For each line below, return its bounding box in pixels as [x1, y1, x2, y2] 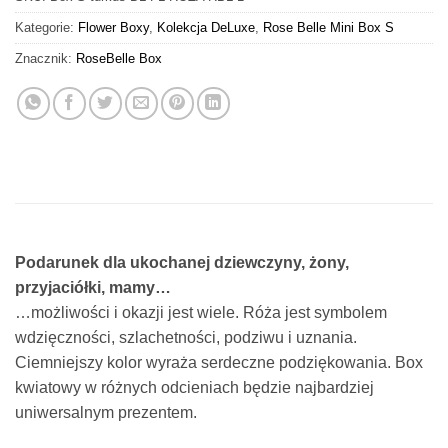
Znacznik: [15, 51, 76, 67]
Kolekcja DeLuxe [157, 20, 255, 36]
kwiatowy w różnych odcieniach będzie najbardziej [15, 378, 374, 396]
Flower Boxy [78, 20, 149, 36]
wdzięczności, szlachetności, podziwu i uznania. [15, 328, 357, 346]
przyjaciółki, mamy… [15, 278, 171, 296]
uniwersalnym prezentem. [15, 403, 197, 421]
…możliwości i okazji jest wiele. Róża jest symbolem [15, 303, 387, 321]
